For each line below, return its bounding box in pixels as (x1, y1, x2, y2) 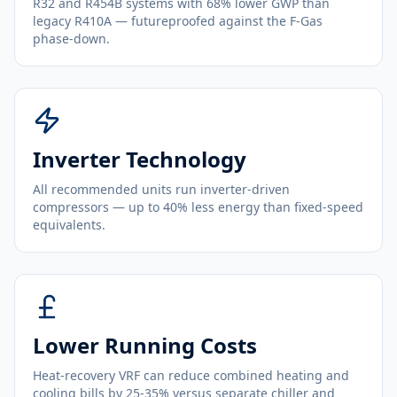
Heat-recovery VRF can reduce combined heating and (33, 367, 349, 384)
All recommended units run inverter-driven (33, 181, 290, 198)
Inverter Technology (33, 144, 246, 174)
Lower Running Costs (33, 331, 257, 360)
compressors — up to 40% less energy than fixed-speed (33, 198, 363, 215)
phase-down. (33, 30, 110, 47)
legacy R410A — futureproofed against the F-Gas (33, 12, 323, 29)
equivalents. (33, 216, 105, 233)
